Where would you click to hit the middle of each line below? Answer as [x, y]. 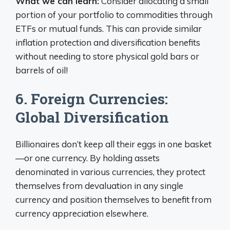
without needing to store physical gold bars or [107, 56]
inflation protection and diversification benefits [108, 42]
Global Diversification [92, 117]
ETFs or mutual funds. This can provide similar [109, 28]
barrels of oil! [42, 70]
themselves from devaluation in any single [99, 186]
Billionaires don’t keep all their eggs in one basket [113, 144]
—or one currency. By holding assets [88, 158]
